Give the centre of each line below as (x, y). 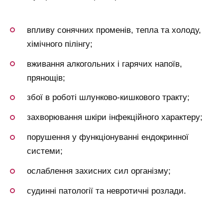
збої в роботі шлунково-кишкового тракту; (108, 98)
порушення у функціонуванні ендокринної (108, 137)
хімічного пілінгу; (60, 44)
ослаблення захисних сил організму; (99, 171)
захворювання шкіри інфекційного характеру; (115, 117)
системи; (45, 151)
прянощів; (46, 78)
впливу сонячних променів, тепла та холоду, (114, 30)
